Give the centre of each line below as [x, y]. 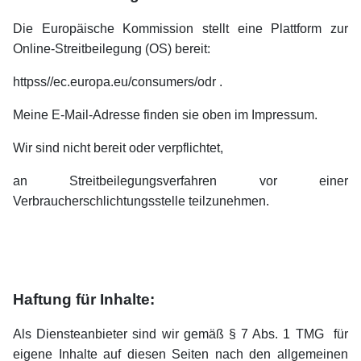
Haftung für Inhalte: [84, 300]
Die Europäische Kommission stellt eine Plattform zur [180, 29]
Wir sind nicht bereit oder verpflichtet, [118, 148]
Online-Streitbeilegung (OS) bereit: [113, 49]
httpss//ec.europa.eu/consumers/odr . [118, 82]
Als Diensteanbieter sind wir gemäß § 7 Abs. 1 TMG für [180, 334]
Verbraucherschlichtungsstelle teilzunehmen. [141, 201]
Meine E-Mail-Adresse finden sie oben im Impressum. [165, 115]
